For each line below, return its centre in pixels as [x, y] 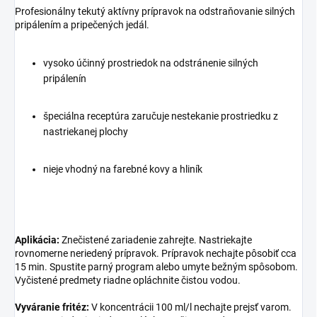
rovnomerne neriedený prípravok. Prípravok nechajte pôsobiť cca [156, 254]
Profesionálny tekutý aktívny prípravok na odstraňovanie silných [155, 12]
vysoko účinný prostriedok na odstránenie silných [151, 63]
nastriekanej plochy [86, 132]
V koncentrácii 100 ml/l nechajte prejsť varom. [190, 307]
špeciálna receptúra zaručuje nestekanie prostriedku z [161, 116]
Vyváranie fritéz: [52, 307]
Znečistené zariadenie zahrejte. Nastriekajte [156, 240]
